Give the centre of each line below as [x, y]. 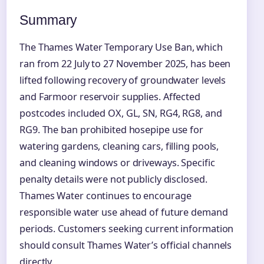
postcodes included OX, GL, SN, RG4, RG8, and [121, 113]
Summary [49, 20]
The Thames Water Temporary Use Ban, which [121, 47]
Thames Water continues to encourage [105, 195]
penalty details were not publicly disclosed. [113, 179]
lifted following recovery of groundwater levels [123, 80]
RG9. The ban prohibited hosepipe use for [111, 129]
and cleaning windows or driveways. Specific [117, 162]
